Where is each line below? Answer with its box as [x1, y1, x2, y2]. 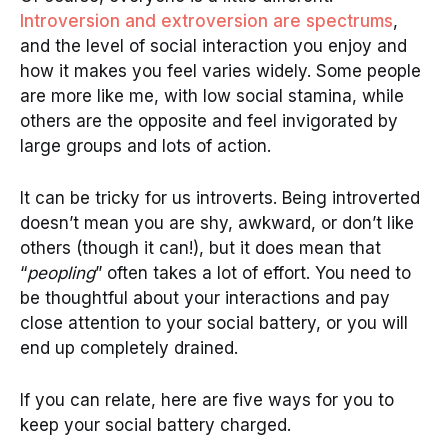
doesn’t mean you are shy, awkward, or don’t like [20, 212, 414, 233]
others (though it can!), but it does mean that [20, 237, 381, 258]
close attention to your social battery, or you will [20, 312, 408, 333]
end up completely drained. [20, 337, 238, 358]
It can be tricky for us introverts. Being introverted [20, 187, 420, 208]
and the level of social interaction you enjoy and [20, 35, 407, 56]
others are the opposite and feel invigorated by [20, 110, 398, 131]
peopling [27, 262, 95, 283]
